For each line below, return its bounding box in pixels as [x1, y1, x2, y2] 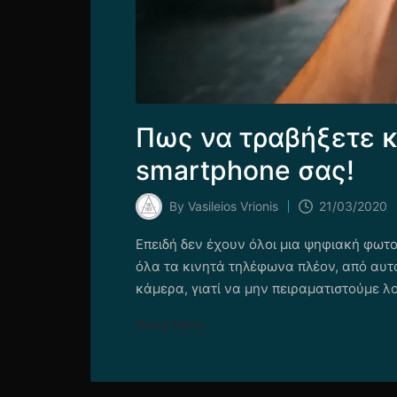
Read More [136, 316, 205, 334]
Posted [135, 207, 175, 223]
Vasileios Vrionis [188, 198, 278, 214]
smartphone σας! [136, 154, 354, 187]
